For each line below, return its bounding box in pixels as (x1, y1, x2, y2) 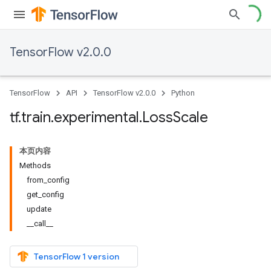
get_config (27, 190, 64, 199)
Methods (19, 161, 51, 170)
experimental (54, 108, 139, 126)
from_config (27, 175, 70, 184)
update (27, 204, 51, 214)
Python (171, 88, 195, 97)
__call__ (27, 219, 53, 228)
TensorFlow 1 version (34, 251, 119, 262)
